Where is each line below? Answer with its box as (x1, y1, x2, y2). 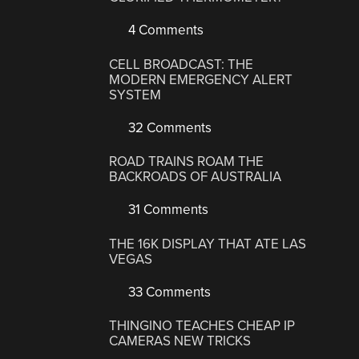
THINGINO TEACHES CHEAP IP (109, 317, 296, 335)
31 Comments (125, 201, 209, 219)
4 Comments (125, 22, 204, 39)
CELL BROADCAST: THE (109, 55, 254, 73)
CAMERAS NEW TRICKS (109, 333, 252, 350)
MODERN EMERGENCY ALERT (109, 71, 293, 88)
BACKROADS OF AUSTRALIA (109, 168, 282, 186)
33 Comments (125, 283, 212, 301)
